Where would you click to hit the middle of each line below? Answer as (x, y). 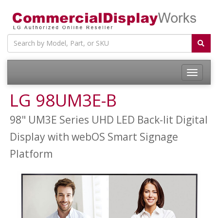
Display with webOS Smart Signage (94, 136)
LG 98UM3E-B (63, 100)
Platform (31, 154)
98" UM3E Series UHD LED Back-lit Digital (109, 119)
